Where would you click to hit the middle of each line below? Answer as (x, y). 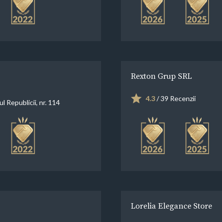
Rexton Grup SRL (161, 76)
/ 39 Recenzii (175, 98)
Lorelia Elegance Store (171, 205)
